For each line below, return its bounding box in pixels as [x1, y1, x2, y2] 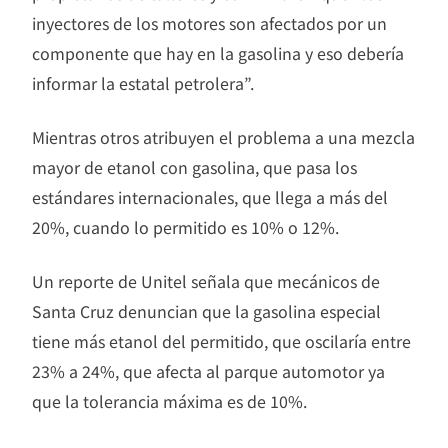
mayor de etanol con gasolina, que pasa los [32, 154, 357, 179]
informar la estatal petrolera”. [32, 70, 254, 95]
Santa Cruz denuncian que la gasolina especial [32, 298, 381, 323]
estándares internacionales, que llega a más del [32, 184, 388, 209]
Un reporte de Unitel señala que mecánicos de [32, 268, 380, 293]
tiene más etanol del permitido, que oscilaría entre [32, 328, 411, 353]
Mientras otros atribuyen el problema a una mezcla [32, 124, 415, 149]
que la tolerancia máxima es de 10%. [32, 388, 307, 413]
